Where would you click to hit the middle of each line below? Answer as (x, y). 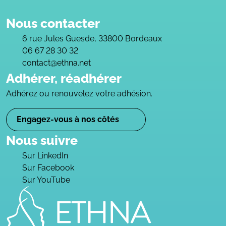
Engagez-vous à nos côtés (69, 119)
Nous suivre (42, 140)
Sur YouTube (46, 180)
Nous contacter (53, 23)
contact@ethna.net (56, 63)
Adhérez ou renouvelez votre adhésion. (79, 94)
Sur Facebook (48, 168)
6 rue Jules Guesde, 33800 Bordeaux (92, 39)
